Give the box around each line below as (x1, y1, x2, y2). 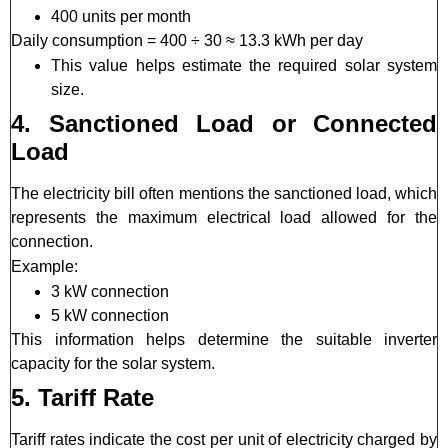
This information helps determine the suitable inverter (11, 331, 437, 349)
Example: (11, 258, 78, 276)
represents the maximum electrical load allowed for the (11, 209, 437, 227)
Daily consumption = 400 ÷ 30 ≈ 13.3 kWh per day (11, 32, 363, 50)
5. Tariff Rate (11, 384, 154, 412)
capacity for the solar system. (11, 355, 215, 373)
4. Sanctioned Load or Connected (11, 110, 437, 138)
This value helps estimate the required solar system (51, 57, 437, 75)
